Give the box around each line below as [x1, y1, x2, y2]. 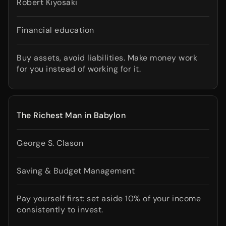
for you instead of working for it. [17, 64, 141, 74]
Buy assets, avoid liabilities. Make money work [17, 52, 197, 63]
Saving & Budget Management [17, 165, 135, 176]
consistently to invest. [17, 204, 103, 215]
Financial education [17, 25, 94, 35]
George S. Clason [17, 138, 83, 148]
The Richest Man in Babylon [17, 110, 126, 121]
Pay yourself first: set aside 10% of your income [17, 193, 201, 204]
